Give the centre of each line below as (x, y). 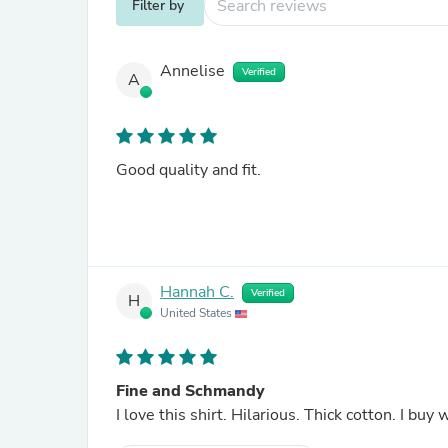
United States (197, 313)
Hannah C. (197, 292)
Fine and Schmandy (190, 391)
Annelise (192, 71)
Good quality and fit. (188, 170)
